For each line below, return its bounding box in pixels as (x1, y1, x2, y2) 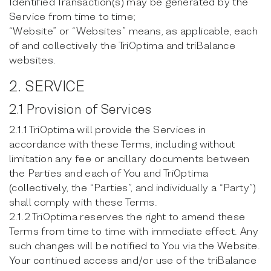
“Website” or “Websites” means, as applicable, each (9, 24, 258, 37)
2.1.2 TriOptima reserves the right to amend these (9, 210, 246, 223)
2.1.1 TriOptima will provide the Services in (9, 123, 206, 135)
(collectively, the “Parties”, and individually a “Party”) (9, 181, 256, 194)
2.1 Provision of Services (9, 101, 151, 117)
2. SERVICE (9, 77, 85, 95)
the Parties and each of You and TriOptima (9, 166, 209, 179)
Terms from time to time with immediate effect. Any (9, 224, 258, 237)
